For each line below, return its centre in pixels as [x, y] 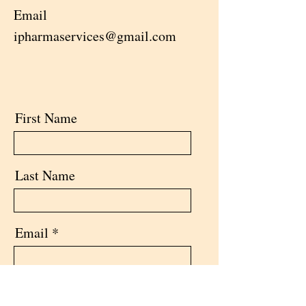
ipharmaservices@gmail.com [95, 36]
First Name [46, 118]
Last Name [45, 175]
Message [39, 290]
